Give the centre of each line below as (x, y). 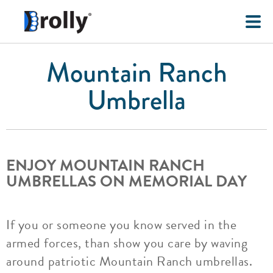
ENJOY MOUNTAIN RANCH (105, 165)
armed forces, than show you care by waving (127, 243)
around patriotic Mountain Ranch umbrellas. (129, 261)
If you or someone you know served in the (121, 225)
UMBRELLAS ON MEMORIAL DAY (126, 181)
